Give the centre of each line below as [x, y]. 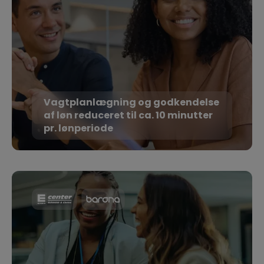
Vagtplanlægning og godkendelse [131, 103]
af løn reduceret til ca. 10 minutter [128, 115]
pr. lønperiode [78, 128]
